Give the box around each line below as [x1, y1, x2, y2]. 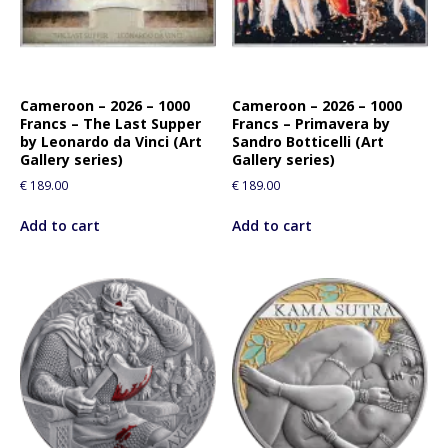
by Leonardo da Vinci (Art [20, 131, 202, 151]
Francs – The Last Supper [20, 113, 201, 133]
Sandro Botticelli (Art [232, 131, 385, 151]
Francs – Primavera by [232, 113, 391, 133]
